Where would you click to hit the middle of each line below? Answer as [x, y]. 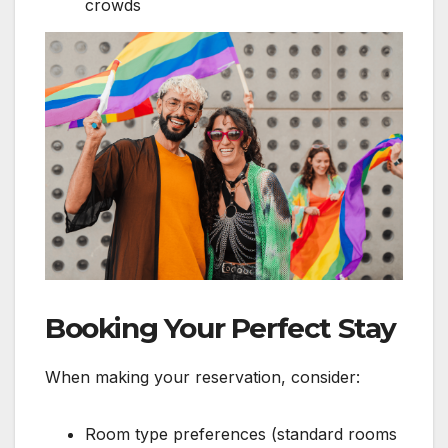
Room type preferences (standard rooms [241, 433]
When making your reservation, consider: [202, 376]
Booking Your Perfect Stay [220, 327]
